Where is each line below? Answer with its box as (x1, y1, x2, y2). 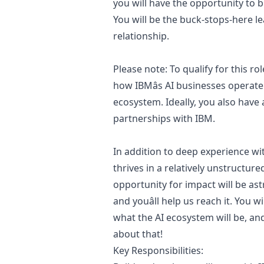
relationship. (113, 29, 169, 42)
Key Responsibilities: (113, 244, 203, 257)
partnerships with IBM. (113, 112, 215, 125)
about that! (113, 227, 163, 240)
